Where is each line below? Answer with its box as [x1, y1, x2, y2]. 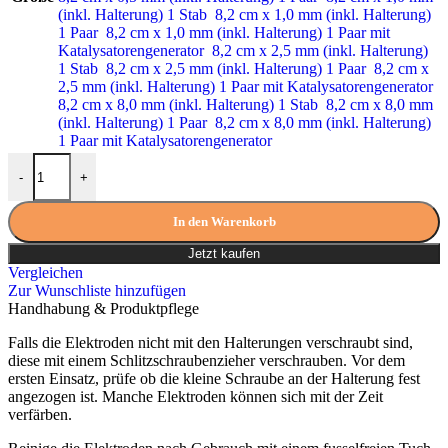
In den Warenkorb [172, 214, 276, 230]
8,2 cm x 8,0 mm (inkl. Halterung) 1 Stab [58, 96, 322, 114]
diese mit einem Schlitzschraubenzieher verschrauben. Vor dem [8, 352, 405, 370]
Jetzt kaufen [188, 246, 260, 262]
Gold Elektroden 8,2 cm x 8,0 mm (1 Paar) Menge [7, 152, 325, 170]
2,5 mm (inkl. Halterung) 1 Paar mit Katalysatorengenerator [58, 78, 437, 96]
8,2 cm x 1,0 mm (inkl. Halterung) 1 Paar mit [106, 24, 390, 42]
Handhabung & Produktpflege [8, 300, 199, 318]
